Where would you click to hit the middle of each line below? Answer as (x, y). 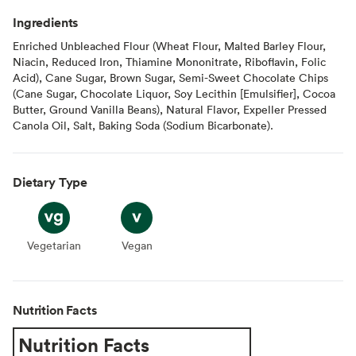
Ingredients (46, 22)
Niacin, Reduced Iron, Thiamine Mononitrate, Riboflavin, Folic (169, 61)
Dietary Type (50, 182)
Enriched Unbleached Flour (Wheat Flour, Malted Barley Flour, (169, 45)
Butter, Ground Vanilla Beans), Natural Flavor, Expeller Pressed (170, 109)
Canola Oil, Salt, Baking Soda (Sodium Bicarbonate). (143, 125)
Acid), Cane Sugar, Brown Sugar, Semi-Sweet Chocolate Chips (170, 77)
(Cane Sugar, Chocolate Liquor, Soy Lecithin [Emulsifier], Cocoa (174, 93)
